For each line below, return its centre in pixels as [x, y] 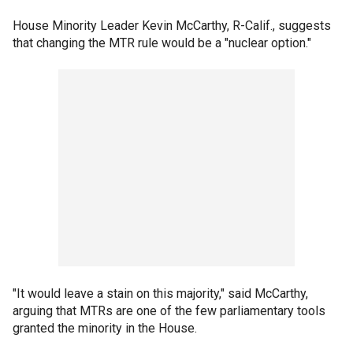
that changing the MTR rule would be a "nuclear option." [162, 43]
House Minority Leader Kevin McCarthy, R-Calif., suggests [172, 26]
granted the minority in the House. [105, 328]
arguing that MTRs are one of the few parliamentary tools [169, 311]
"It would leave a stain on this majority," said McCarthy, [160, 294]
